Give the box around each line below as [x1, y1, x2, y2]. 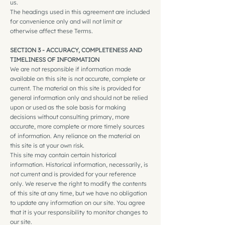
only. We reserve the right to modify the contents [10, 179, 147, 187]
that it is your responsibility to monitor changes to [10, 208, 148, 216]
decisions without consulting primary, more [10, 113, 130, 121]
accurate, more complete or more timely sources [10, 122, 145, 130]
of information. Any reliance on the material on [10, 132, 140, 140]
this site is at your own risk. [10, 141, 84, 149]
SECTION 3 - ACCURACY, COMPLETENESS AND [10, 46, 142, 54]
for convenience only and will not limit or [10, 17, 122, 25]
